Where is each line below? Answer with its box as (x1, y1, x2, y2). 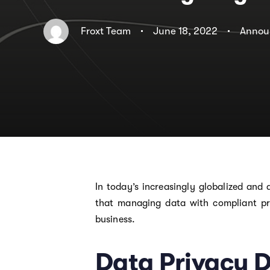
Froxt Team (81, 25, 131, 37)
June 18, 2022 (153, 25, 218, 37)
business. (95, 214, 136, 225)
